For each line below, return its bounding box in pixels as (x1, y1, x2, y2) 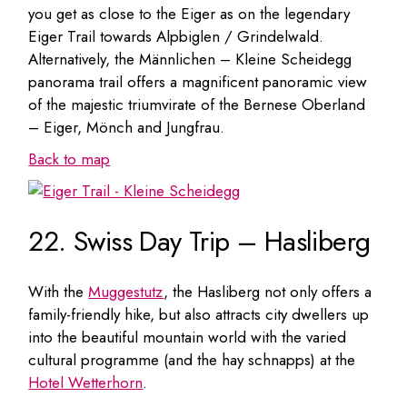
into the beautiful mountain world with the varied (28, 325, 347, 348)
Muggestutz (88, 280, 164, 303)
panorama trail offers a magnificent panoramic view (28, 70, 368, 93)
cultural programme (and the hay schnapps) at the (28, 348, 356, 371)
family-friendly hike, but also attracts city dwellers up (28, 303, 370, 325)
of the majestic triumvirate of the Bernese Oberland (28, 93, 366, 115)
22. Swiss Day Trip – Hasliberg (28, 221, 371, 261)
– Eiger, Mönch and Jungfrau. (28, 115, 225, 138)
